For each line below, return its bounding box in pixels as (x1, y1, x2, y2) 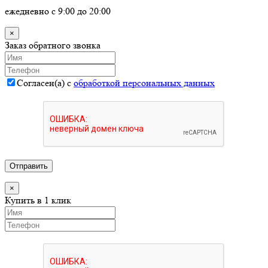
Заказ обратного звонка (5, 39, 100, 51)
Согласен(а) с (17, 77, 74, 89)
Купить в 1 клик (5, 194, 71, 206)
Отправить (10, 162, 48, 170)
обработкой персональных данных (74, 77, 215, 89)
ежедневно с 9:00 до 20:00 (5, 5, 111, 17)
